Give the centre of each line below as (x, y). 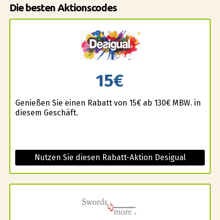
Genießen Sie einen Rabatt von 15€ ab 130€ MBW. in (108, 103)
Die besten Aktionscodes (63, 8)
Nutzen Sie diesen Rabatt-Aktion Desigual (110, 157)
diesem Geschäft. (46, 112)
